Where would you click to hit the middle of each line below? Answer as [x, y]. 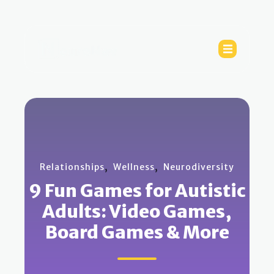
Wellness [134, 167]
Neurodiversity [199, 167]
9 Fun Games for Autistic [137, 191]
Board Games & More [137, 232]
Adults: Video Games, [137, 212]
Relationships [72, 167]
